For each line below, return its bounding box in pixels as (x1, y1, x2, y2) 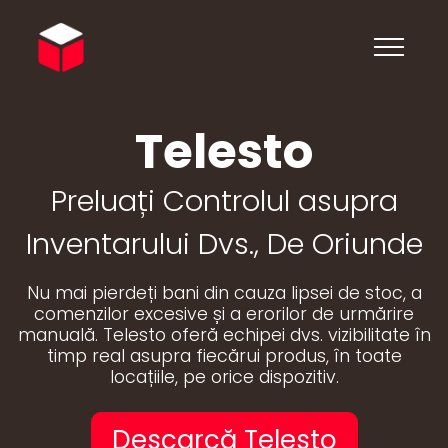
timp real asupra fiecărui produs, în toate (46, 344, 402, 368)
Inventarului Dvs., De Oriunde (25, 224, 423, 264)
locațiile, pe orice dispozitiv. (109, 365, 339, 389)
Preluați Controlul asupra (50, 181, 398, 221)
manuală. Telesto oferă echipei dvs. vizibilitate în (17, 323, 431, 347)
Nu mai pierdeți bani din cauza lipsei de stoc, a (26, 281, 422, 305)
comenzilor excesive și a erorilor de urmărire (34, 302, 414, 326)
